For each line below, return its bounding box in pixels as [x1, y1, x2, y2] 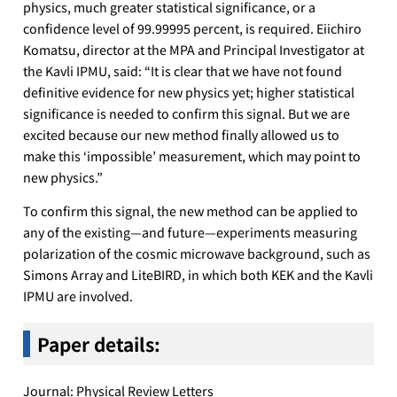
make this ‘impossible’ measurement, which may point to [23, 146, 362, 166]
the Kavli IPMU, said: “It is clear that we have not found [23, 61, 343, 81]
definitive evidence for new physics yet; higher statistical [23, 82, 355, 102]
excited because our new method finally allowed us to [23, 125, 340, 144]
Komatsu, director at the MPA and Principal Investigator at [23, 40, 365, 59]
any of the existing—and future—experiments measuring [23, 222, 358, 242]
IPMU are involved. [23, 286, 134, 306]
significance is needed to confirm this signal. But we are [23, 104, 351, 123]
